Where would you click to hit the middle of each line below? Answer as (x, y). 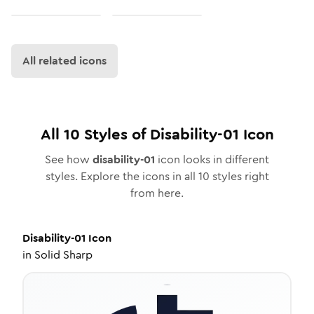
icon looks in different (212, 159)
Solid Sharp (63, 255)
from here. (157, 193)
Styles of (115, 134)
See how (69, 159)
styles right (239, 176)
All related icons (64, 61)
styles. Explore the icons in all (122, 176)
